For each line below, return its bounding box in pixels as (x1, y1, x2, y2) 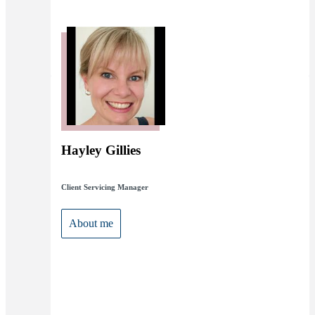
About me (69, 217, 113, 230)
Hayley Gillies (61, 143, 141, 158)
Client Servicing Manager (61, 183, 148, 192)
